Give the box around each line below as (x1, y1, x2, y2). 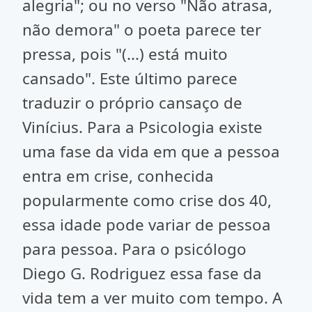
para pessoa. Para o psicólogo (22, 238, 247, 260)
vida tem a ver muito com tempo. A (22, 287, 282, 309)
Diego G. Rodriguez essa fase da (22, 263, 262, 284)
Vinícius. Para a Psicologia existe (22, 116, 263, 138)
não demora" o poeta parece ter (22, 19, 261, 40)
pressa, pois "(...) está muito (22, 43, 228, 65)
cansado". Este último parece (22, 68, 237, 89)
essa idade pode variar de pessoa (22, 214, 271, 235)
